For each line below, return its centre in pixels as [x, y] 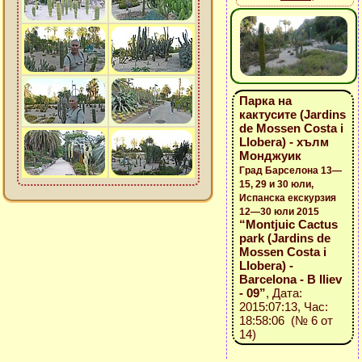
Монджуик [270, 156]
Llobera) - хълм [284, 142]
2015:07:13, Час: [283, 307]
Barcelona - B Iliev [290, 279]
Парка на [265, 101]
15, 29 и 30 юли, [276, 184]
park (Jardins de [284, 238]
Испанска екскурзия [287, 198]
